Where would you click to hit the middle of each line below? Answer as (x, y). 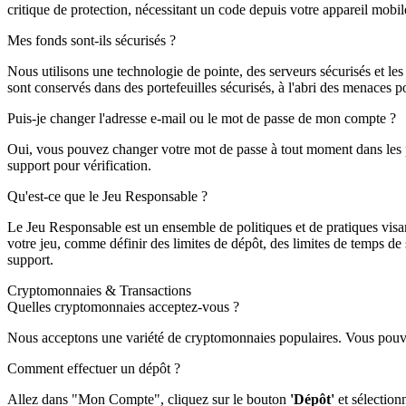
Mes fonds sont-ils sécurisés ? (92, 40)
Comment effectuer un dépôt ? (94, 368)
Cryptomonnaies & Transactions (99, 290)
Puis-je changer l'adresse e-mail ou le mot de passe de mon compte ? (202, 118)
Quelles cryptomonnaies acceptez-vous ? (123, 306)
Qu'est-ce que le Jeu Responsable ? (107, 196)
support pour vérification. (79, 165)
